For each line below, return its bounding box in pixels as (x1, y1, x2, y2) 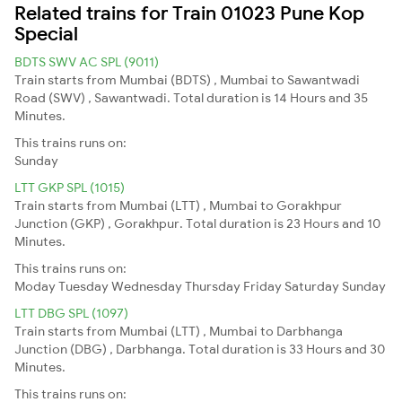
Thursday (185, 277, 240, 294)
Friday (243, 277, 282, 294)
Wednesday (111, 277, 182, 294)
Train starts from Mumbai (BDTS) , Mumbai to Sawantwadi (14, 71, 360, 88)
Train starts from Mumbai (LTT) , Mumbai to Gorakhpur (14, 197, 342, 214)
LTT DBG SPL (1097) (14, 304, 128, 321)
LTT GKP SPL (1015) (14, 179, 125, 196)
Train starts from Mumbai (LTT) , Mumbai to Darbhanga (14, 322, 343, 339)
